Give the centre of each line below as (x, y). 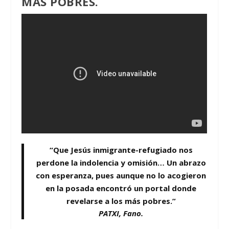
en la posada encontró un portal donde (121, 188)
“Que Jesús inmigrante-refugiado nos (121, 150)
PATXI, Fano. (121, 213)
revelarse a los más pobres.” (121, 201)
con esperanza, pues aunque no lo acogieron (121, 175)
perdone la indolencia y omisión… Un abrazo (121, 162)
